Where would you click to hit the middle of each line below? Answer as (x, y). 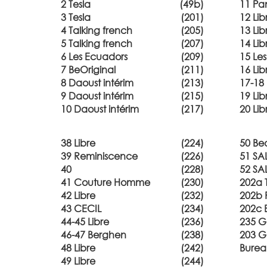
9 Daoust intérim (97, 96)
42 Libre (78, 195)
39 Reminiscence (99, 156)
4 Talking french (97, 30)
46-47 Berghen (94, 235)
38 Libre (78, 143)
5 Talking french (97, 43)
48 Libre (78, 248)
